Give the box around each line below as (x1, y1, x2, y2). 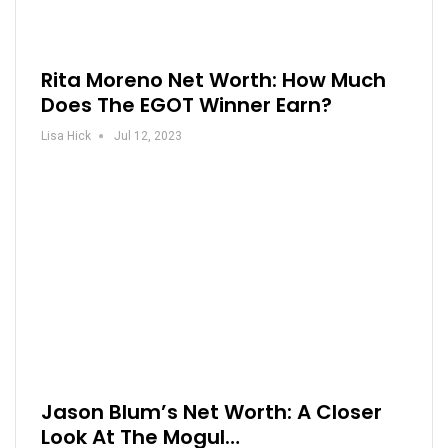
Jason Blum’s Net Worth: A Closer (41, 398, 382, 427)
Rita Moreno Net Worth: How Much (41, 65, 386, 94)
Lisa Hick (41, 128, 91, 143)
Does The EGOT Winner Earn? (41, 90, 332, 119)
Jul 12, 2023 (114, 128, 182, 143)
